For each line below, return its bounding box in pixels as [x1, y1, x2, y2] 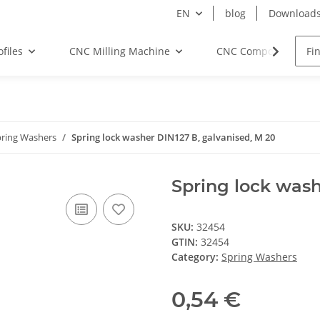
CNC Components [216, 44, 301, 58]
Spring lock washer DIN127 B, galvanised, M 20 [71, 131, 275, 144]
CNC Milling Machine [69, 44, 170, 58]
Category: [171, 250, 221, 264]
